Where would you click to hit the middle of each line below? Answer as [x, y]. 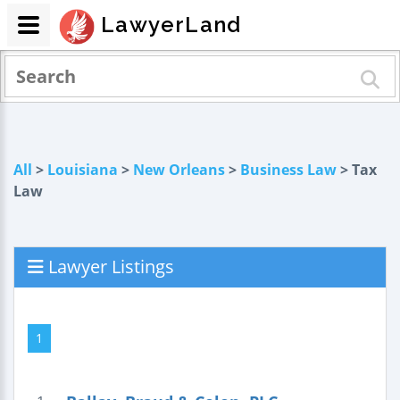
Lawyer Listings [109, 267]
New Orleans [179, 170]
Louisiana [83, 170]
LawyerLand [171, 25]
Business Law [288, 170]
